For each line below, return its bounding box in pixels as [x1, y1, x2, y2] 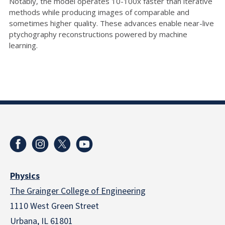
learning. [9, 40, 38, 50]
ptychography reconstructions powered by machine [9, 29, 187, 39]
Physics [10, 169, 40, 182]
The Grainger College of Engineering [10, 184, 146, 197]
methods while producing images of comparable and [9, 7, 189, 17]
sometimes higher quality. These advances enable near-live [9, 18, 214, 28]
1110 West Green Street [10, 199, 99, 212]
